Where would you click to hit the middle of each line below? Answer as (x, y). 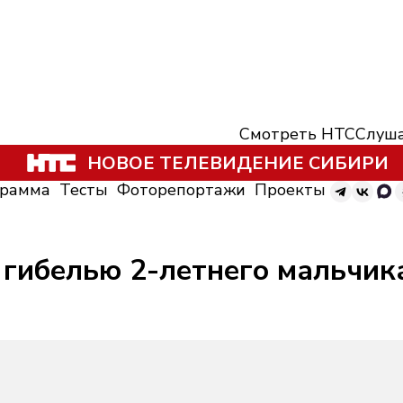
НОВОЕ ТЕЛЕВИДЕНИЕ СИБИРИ (237, 163)
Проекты (290, 190)
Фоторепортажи (181, 190)
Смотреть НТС (297, 134)
